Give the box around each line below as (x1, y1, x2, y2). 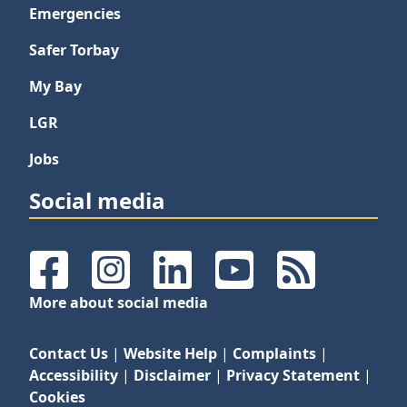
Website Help (124, 343, 217, 363)
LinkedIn (171, 269, 231, 290)
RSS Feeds (294, 269, 364, 290)
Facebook (47, 269, 114, 290)
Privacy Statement (226, 365, 360, 385)
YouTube (233, 269, 293, 290)
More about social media (29, 293, 208, 313)
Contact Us (29, 343, 108, 363)
